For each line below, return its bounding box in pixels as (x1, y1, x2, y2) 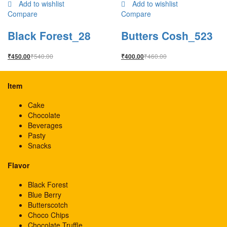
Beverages (28, 120, 62, 131)
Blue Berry (28, 190, 61, 200)
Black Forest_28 (8, 27, 91, 43)
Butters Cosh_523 (121, 27, 213, 43)
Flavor (8, 160, 29, 170)
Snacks (28, 140, 51, 151)
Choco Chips (28, 210, 69, 220)
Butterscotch (28, 200, 68, 210)
